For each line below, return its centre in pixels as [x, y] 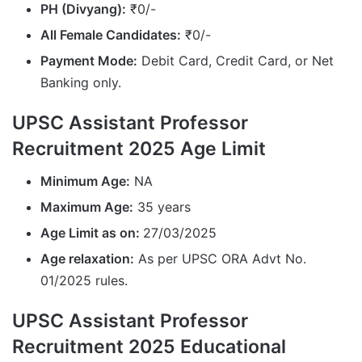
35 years [162, 207]
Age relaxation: [87, 259]
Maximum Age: [87, 207]
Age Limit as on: [92, 233]
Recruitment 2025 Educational [149, 347]
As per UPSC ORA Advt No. [220, 259]
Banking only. [81, 82]
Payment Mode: [89, 60]
